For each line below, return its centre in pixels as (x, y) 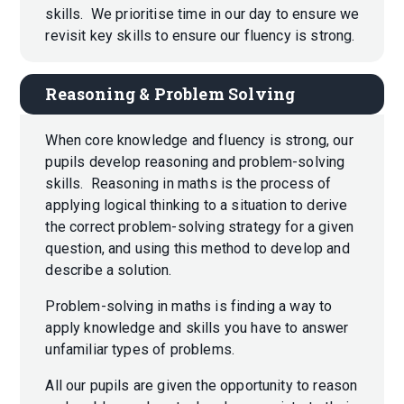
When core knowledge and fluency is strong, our (199, 140)
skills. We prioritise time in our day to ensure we (202, 14)
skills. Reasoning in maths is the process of (188, 183)
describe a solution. (115, 270)
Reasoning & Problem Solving (170, 94)
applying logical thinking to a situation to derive (197, 205)
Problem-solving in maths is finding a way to (189, 306)
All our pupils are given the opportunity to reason (202, 385)
